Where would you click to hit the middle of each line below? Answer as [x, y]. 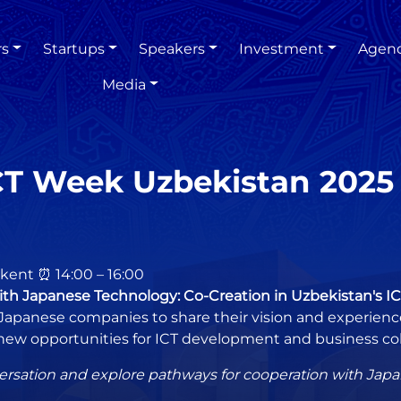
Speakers [172, 48]
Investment [282, 48]
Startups [74, 48]
